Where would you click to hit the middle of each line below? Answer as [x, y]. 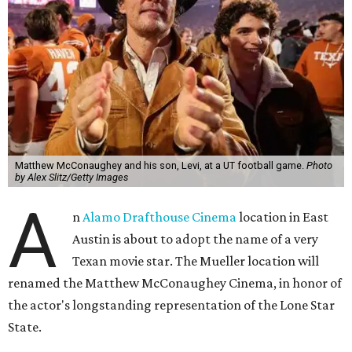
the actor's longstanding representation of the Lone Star [171, 304]
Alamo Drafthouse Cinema [160, 216]
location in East [283, 216]
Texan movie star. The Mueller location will [196, 260]
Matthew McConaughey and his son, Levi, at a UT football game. [160, 165]
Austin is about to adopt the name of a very [196, 238]
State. [25, 326]
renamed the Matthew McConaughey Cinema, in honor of [175, 282]
